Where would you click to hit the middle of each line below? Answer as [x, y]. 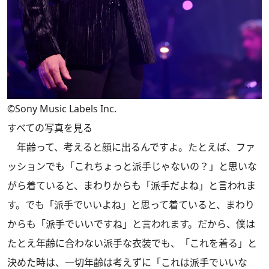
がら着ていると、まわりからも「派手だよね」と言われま [131, 186]
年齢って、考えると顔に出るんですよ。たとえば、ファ [131, 147]
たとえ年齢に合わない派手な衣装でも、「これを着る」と [132, 243]
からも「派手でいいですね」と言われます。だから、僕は [131, 224]
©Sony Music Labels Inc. [62, 109]
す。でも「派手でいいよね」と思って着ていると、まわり [131, 205]
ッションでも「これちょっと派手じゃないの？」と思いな [132, 166]
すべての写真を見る [50, 128]
